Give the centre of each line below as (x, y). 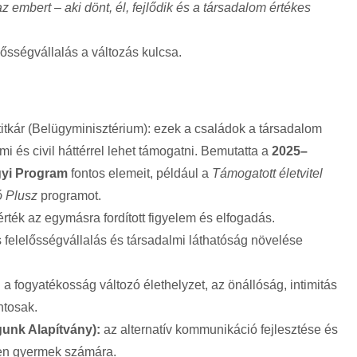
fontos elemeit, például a (140, 174)
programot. (69, 196)
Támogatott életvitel (267, 174)
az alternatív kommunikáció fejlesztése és (219, 330)
